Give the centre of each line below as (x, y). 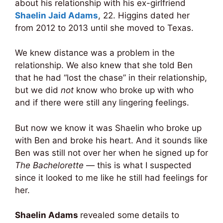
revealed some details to (130, 215)
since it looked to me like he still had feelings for (111, 177)
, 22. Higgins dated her (144, 15)
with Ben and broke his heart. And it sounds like (111, 140)
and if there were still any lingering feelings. (102, 103)
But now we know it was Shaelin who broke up (108, 128)
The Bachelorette (49, 165)
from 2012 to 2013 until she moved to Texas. (104, 28)
